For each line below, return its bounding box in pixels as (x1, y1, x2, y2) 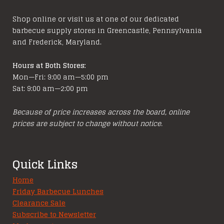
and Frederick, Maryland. (12, 35, 101, 48)
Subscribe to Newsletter (12, 208, 96, 220)
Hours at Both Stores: (12, 59, 86, 71)
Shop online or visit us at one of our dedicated (12, 12, 179, 25)
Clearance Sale (12, 196, 65, 209)
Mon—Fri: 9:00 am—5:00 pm (12, 70, 108, 83)
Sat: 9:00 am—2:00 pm (12, 82, 88, 94)
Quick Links (12, 154, 77, 174)
